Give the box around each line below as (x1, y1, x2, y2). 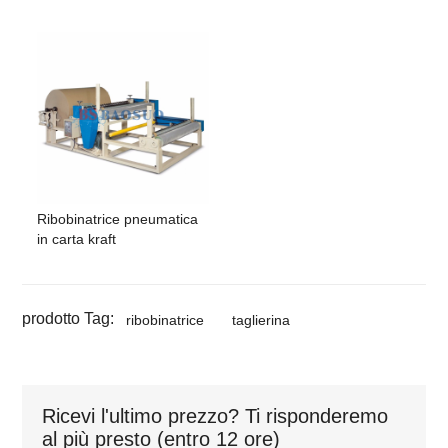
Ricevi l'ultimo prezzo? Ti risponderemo (42, 404, 389, 427)
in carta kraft (37, 230, 117, 247)
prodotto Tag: (22, 309, 115, 327)
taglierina (232, 311, 291, 328)
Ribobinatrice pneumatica (37, 210, 199, 227)
